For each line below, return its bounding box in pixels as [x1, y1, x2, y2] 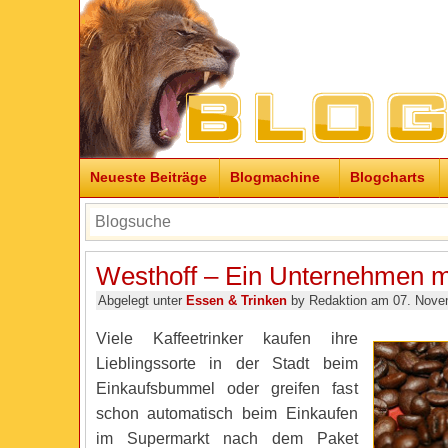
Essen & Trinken [185, 293, 287, 308]
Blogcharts [349, 169, 425, 185]
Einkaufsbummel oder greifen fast [95, 380, 358, 397]
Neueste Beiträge [89, 169, 207, 185]
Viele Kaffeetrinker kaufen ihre [95, 330, 358, 347]
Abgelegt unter [97, 293, 186, 308]
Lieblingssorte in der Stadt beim [95, 355, 358, 372]
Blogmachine [229, 169, 320, 185]
